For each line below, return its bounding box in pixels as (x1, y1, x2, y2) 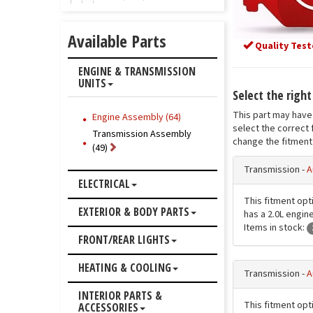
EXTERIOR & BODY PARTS (78, 204, 189, 219)
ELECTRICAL (78, 176, 130, 191)
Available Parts (68, 29, 166, 52)
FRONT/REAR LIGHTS (78, 232, 170, 247)
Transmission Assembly (92, 127, 191, 141)
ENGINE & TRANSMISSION (78, 64, 196, 79)
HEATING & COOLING (78, 260, 171, 275)
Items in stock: (243, 220, 307, 235)
